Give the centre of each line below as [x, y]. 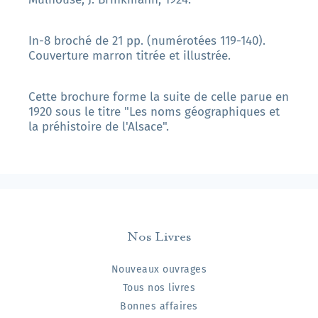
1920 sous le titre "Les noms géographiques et [154, 112]
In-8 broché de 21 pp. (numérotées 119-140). [147, 41]
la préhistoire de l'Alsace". [99, 127]
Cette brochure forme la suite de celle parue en [159, 97]
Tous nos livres [159, 288]
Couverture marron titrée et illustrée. [130, 56]
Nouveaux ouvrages [159, 270]
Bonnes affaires [159, 307]
